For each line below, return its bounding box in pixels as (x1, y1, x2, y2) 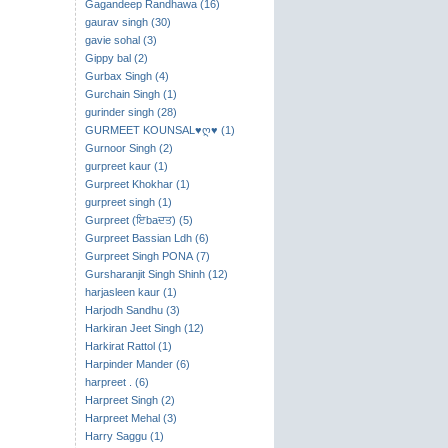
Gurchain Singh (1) (84, 88, 177, 100)
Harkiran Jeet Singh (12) (84, 322, 204, 334)
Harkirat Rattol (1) (84, 340, 172, 352)
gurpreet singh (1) (84, 196, 172, 208)
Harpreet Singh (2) (84, 394, 175, 406)
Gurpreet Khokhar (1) (84, 178, 190, 190)
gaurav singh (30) (84, 16, 171, 28)
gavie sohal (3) (84, 34, 157, 46)
